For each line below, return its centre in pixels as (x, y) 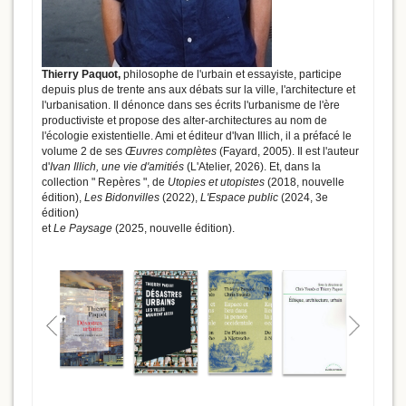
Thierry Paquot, (81, 75)
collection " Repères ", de (105, 183)
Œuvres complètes (171, 152)
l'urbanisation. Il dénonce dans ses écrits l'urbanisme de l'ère (191, 106)
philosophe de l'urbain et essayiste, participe (231, 75)
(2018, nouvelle (306, 183)
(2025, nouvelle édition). (174, 229)
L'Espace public (241, 198)
